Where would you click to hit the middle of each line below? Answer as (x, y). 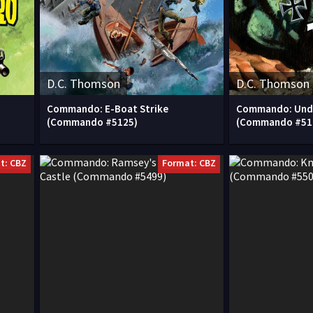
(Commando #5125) (92, 122)
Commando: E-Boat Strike (108, 109)
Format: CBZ (189, 163)
